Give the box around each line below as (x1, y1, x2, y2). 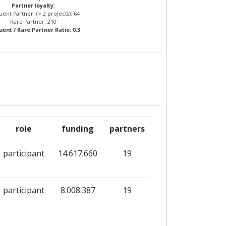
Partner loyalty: (11, 2, 55, 9)
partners (109, 123, 145, 134)
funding (62, 123, 94, 134)
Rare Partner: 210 (10, 18, 56, 25)
